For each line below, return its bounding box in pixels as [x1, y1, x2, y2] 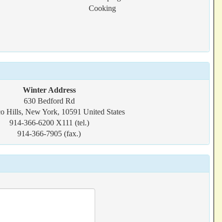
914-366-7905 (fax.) [17, 129, 81, 138]
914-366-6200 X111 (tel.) [9, 118, 89, 127]
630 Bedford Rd [23, 97, 75, 105]
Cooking [89, 4, 116, 12]
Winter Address [22, 86, 76, 94]
